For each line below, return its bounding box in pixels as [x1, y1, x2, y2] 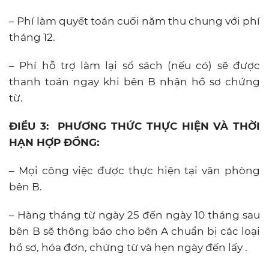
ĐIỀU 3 [9, 119, 46, 132]
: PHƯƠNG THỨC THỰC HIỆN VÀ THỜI [46, 119, 260, 132]
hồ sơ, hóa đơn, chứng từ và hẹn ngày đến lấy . [9, 241, 247, 253]
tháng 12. [9, 31, 55, 43]
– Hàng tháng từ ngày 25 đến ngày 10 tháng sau [9, 208, 260, 221]
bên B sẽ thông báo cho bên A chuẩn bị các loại [9, 225, 260, 237]
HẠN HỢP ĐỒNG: [9, 136, 105, 148]
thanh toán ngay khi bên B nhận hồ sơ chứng [9, 75, 260, 88]
